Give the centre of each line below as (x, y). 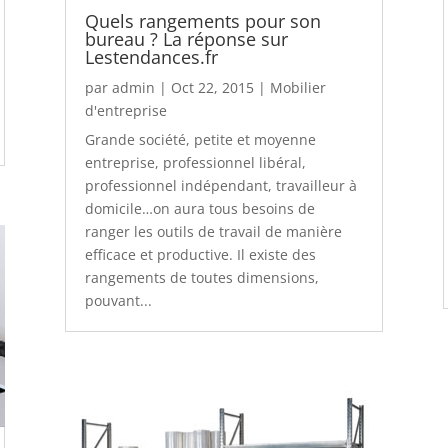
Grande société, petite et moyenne (200, 139)
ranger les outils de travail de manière (213, 231)
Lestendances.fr (151, 56)
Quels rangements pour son (202, 20)
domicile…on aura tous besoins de (199, 208)
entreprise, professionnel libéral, (195, 162)
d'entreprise (125, 110)
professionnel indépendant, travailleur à (220, 185)
